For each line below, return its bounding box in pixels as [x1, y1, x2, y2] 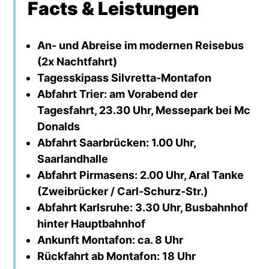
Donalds [37, 119, 80, 133]
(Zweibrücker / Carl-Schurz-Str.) [37, 184, 208, 198]
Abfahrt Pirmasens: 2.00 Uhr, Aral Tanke [37, 168, 244, 181]
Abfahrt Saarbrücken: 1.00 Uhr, [37, 136, 196, 149]
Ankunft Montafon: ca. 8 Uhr [37, 233, 184, 246]
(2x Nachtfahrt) [37, 55, 118, 68]
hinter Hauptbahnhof [37, 217, 146, 230]
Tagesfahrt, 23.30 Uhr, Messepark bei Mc [37, 103, 251, 116]
